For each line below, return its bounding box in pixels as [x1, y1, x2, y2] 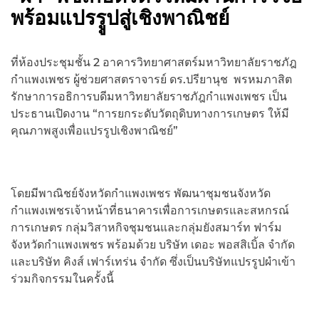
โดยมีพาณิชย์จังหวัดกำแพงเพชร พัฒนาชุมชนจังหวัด [11, 187, 271, 201]
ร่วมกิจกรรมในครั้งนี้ [11, 272, 114, 286]
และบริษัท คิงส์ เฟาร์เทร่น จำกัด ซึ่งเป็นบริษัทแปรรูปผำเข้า [11, 255, 296, 269]
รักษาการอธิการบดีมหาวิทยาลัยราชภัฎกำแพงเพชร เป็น [11, 90, 287, 104]
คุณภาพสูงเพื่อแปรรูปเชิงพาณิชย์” [11, 124, 178, 138]
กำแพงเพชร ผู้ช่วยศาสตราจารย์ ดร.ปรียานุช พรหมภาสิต [11, 73, 292, 87]
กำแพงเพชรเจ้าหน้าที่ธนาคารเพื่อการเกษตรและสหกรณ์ [11, 204, 289, 218]
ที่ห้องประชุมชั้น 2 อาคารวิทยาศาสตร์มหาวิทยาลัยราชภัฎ [11, 56, 297, 70]
